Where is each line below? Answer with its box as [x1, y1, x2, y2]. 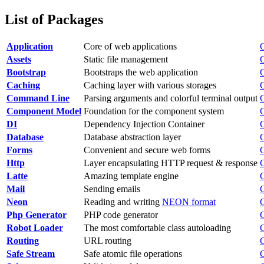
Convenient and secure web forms [84, 144, 210, 155]
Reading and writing [84, 196, 162, 207]
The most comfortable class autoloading [84, 222, 231, 233]
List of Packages [5, 11, 103, 27]
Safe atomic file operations [84, 248, 182, 259]
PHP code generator [84, 209, 158, 220]
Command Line [6, 93, 70, 103]
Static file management [84, 54, 168, 64]
